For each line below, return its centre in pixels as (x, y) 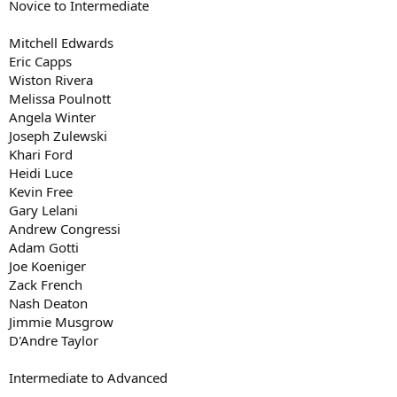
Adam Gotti (44, 247)
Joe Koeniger (47, 265)
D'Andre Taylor (54, 340)
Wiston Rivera (51, 79)
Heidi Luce (41, 172)
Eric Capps (40, 61)
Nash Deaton (48, 303)
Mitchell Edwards (61, 42)
